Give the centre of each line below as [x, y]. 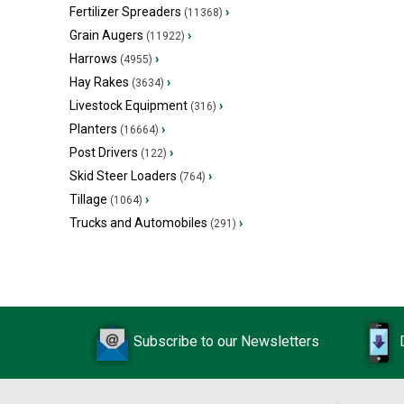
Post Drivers [104, 152]
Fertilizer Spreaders [125, 12]
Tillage [88, 199]
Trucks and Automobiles [138, 223]
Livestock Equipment [129, 106]
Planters [93, 129]
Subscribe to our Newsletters [226, 342]
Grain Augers [106, 35]
